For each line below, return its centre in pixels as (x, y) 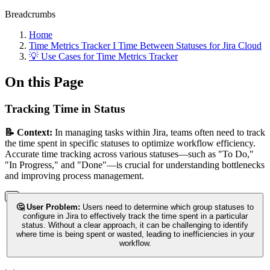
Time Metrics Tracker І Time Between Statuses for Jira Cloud (145, 46)
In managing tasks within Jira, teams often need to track (160, 132)
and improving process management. (74, 175)
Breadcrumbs (30, 14)
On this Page (44, 82)
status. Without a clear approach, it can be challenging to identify (135, 225)
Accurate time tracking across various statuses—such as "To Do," (129, 154)
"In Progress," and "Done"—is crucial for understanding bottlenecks (135, 165)
